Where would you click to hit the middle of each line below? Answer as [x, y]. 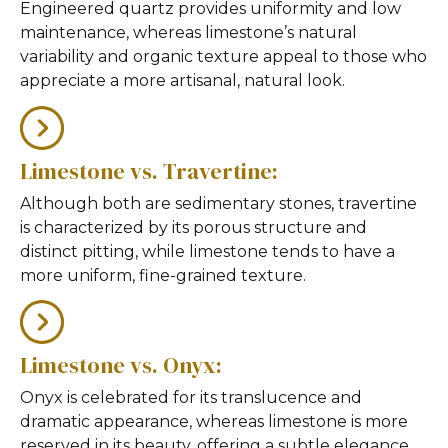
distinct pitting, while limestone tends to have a [207, 251]
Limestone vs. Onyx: [121, 365]
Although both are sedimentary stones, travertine [218, 203]
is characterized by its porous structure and [193, 227]
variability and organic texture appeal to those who [223, 57]
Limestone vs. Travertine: [149, 170]
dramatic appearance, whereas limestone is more [214, 422]
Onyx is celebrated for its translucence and [191, 398]
